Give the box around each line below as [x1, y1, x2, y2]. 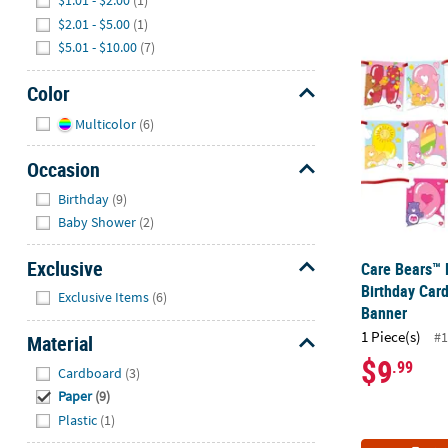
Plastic [58, 410, 98, 429]
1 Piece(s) [361, 327, 422, 347]
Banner [361, 301, 408, 324]
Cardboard [58, 363, 123, 382]
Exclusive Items [58, 288, 150, 307]
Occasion [26, 156, 100, 184]
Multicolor [74, 115, 136, 134]
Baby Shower [58, 213, 137, 232]
